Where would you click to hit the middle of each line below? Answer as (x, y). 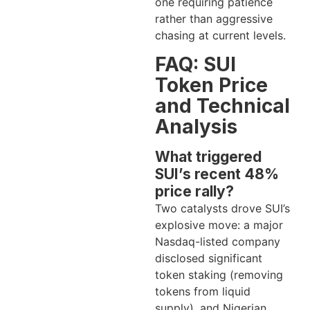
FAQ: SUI (195, 64)
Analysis (196, 126)
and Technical (222, 106)
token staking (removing (219, 274)
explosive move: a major (219, 225)
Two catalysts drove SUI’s (222, 208)
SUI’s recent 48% (217, 174)
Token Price (211, 85)
